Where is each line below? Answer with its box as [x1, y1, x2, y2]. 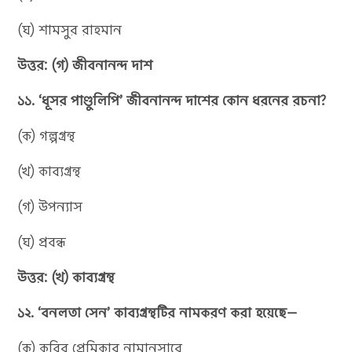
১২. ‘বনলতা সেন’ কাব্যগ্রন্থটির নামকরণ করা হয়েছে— [17, 302, 298, 322]
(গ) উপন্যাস [17, 196, 83, 216]
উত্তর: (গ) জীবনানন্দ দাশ [17, 55, 153, 75]
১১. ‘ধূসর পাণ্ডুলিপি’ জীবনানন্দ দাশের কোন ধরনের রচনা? [17, 90, 327, 110]
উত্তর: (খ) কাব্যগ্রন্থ [17, 267, 115, 287]
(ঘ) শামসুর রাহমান [17, 20, 123, 39]
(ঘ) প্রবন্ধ [17, 232, 67, 251]
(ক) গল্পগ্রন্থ [17, 126, 76, 145]
